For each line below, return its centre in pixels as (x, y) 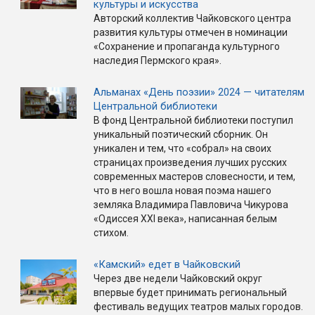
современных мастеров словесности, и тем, (194, 177)
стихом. (111, 233)
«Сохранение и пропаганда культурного (187, 47)
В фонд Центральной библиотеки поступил (193, 121)
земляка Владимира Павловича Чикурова (191, 205)
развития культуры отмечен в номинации (191, 33)
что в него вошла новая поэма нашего (182, 191)
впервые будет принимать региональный (190, 293)
